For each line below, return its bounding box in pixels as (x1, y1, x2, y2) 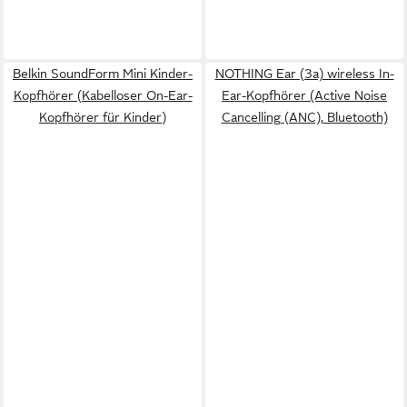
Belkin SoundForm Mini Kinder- (13, 66, 193, 81)
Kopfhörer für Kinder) (39, 110, 166, 124)
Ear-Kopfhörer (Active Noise (222, 88, 387, 103)
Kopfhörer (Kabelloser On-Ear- (13, 88, 193, 103)
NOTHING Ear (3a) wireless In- (214, 66, 394, 81)
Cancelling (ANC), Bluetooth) (221, 110, 388, 124)
